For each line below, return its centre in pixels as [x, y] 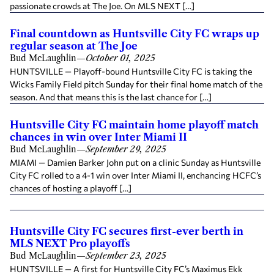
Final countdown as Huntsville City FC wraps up [135, 34]
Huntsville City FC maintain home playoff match [134, 125]
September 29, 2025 [126, 149]
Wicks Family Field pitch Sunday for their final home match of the [136, 84]
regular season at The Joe [74, 46]
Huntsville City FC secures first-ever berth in [127, 231]
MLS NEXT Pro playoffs [70, 243]
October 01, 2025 [120, 58]
